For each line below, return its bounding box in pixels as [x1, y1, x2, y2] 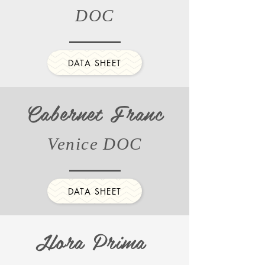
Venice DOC [47, 134, 142, 153]
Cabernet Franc [26, 96, 163, 129]
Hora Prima [35, 225, 154, 257]
